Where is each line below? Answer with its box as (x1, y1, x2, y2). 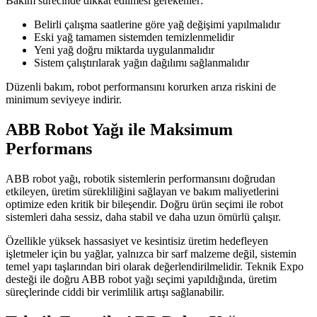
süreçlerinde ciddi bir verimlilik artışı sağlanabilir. (6, 285, 224, 298)
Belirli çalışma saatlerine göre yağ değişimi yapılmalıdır (34, 18, 280, 30)
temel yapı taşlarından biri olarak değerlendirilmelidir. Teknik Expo (6, 260, 304, 272)
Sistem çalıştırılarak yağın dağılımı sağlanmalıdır (34, 57, 249, 69)
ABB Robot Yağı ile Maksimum (6, 120, 233, 139)
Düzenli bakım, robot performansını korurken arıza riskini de (6, 81, 276, 93)
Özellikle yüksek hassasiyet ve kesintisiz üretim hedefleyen (6, 234, 268, 247)
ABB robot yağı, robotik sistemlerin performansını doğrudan (6, 172, 275, 185)
